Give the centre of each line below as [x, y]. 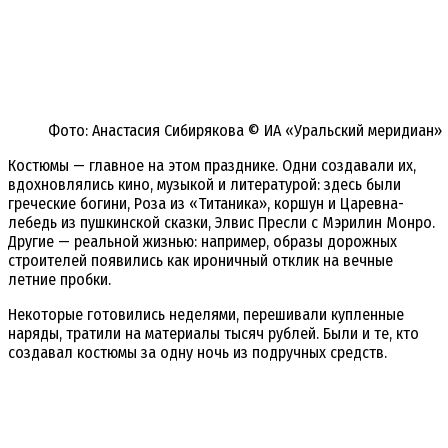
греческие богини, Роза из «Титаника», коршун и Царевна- [206, 204]
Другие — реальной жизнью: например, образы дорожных [202, 242]
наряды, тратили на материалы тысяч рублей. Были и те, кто [213, 334]
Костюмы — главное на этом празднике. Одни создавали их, [212, 166]
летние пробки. [59, 280]
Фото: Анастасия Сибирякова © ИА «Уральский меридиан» [245, 131]
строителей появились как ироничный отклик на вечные [200, 261]
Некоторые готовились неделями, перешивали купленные [206, 315]
